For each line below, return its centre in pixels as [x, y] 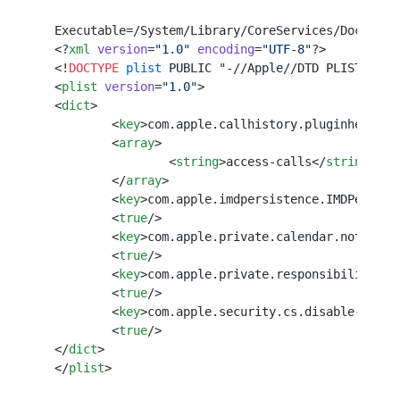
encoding [222, 49]
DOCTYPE [94, 67]
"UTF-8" [287, 49]
